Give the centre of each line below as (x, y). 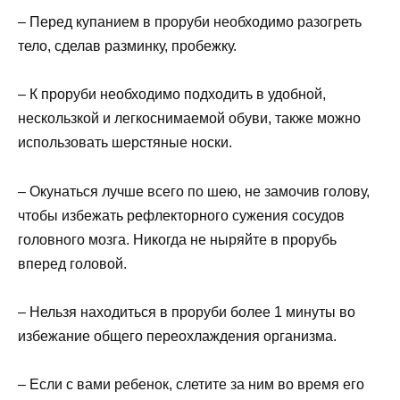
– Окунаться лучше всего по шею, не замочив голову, (194, 191)
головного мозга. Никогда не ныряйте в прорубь (177, 239)
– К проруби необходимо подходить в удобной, (172, 95)
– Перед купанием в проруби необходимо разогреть (190, 22)
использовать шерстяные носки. (125, 143)
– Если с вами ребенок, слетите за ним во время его (191, 384)
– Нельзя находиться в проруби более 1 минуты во (187, 312)
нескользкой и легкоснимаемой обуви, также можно (189, 119)
